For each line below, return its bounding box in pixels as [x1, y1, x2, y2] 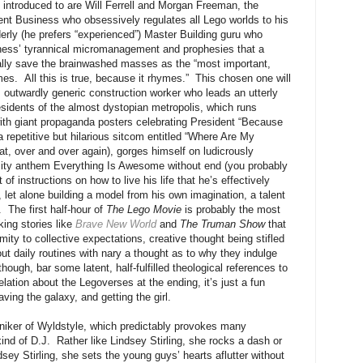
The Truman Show [180, 218, 265, 231]
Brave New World [75, 218, 156, 231]
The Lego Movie [106, 203, 181, 216]
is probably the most [181, 203, 280, 216]
